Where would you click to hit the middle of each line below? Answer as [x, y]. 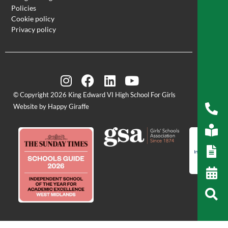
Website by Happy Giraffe [51, 107]
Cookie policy [33, 19]
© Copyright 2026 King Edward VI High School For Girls [94, 95]
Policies [24, 8]
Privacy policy [34, 30]
